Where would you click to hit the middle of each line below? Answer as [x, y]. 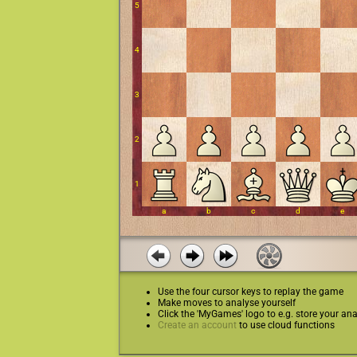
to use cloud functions [286, 325]
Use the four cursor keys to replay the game [251, 291]
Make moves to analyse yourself [227, 302]
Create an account [198, 325]
